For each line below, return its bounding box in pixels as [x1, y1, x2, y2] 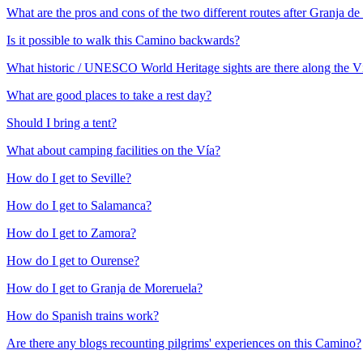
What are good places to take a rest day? [6, 88, 211, 103]
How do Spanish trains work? [6, 309, 159, 323]
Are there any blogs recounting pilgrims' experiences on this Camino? [6, 336, 361, 351]
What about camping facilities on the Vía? [6, 143, 220, 158]
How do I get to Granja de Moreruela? [6, 281, 203, 296]
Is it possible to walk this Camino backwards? [6, 33, 240, 48]
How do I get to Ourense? [6, 254, 139, 268]
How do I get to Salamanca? [6, 199, 152, 213]
